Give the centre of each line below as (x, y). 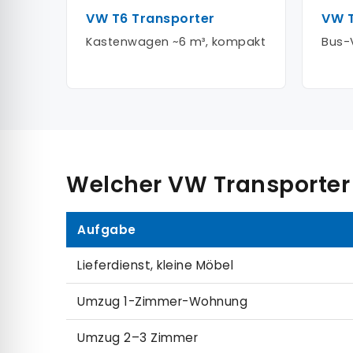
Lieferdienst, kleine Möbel (155, 265)
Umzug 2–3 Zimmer (137, 337)
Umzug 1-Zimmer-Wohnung (162, 301)
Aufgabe (107, 229)
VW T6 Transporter (150, 18)
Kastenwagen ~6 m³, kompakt (176, 41)
